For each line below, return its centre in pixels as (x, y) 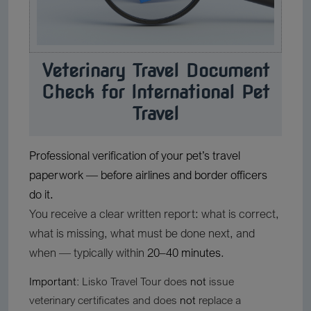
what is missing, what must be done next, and (142, 233)
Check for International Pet (155, 92)
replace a (218, 300)
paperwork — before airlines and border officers (148, 175)
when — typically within (88, 252)
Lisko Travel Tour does (135, 281)
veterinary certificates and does (104, 300)
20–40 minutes (184, 252)
